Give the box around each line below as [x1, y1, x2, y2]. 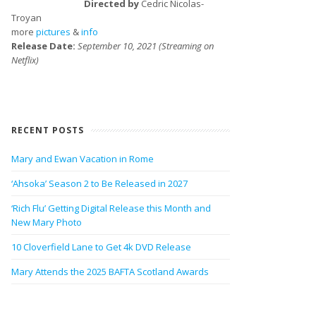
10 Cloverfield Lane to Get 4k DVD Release [11, 241, 191, 253]
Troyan [11, 11, 42, 24]
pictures [36, 25, 71, 38]
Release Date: [11, 39, 78, 52]
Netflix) [11, 54, 39, 66]
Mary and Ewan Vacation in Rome [11, 152, 154, 165]
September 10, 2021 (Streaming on [78, 39, 214, 52]
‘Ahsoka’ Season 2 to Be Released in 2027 [11, 177, 188, 190]
